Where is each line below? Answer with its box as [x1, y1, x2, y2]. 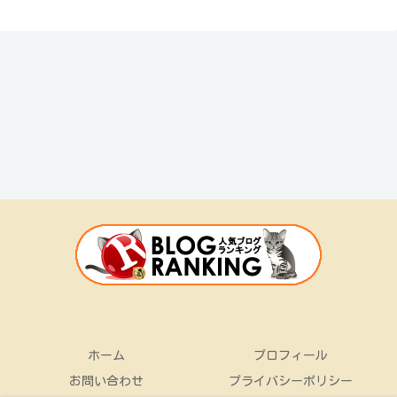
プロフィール [253, 348, 328, 362]
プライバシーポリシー [229, 374, 353, 387]
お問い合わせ [69, 374, 144, 387]
